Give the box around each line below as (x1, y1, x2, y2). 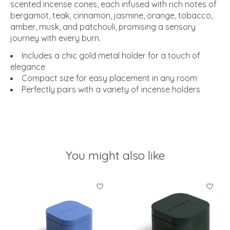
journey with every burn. (10, 32, 101, 43)
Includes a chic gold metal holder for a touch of (22, 50, 200, 61)
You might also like (65, 147, 165, 163)
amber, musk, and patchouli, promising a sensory (10, 21, 196, 32)
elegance (10, 61, 45, 72)
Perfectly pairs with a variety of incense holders (22, 84, 200, 94)
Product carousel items (10, 177, 98, 187)
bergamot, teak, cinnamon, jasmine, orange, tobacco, (10, 10, 213, 21)
